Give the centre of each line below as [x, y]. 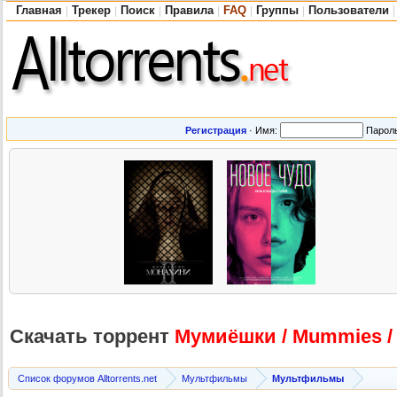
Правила [189, 10]
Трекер [91, 10]
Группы [277, 10]
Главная [39, 10]
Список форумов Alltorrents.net [87, 379]
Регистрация [216, 130]
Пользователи [349, 10]
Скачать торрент [90, 337]
